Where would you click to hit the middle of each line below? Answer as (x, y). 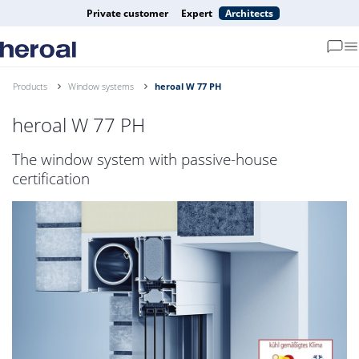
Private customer (127, 13)
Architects (249, 13)
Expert (196, 13)
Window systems (101, 86)
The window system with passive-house (145, 160)
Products (30, 86)
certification (51, 179)
